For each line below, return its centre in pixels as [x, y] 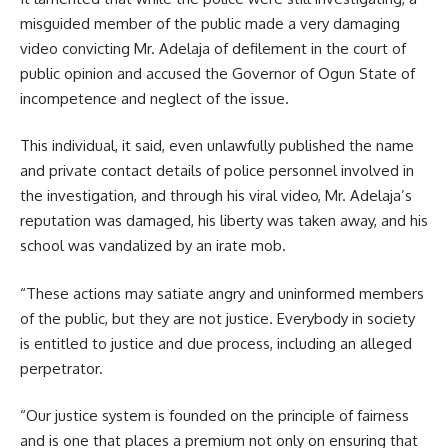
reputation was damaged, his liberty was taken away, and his [224, 221]
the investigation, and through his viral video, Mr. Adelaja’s [216, 196]
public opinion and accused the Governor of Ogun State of [217, 73]
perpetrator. [61, 368]
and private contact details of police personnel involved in [217, 171]
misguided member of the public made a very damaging [210, 23]
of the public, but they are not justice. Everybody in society [217, 318]
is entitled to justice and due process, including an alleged [216, 343]
